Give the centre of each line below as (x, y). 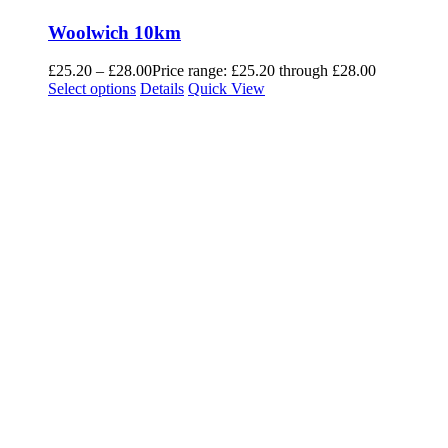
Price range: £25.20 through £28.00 (264, 71)
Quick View (226, 89)
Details (162, 89)
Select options (92, 89)
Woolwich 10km (114, 32)
